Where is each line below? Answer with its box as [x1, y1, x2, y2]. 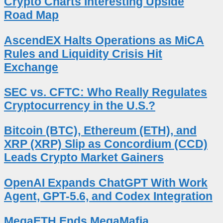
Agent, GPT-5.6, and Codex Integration [4, 189, 213, 203]
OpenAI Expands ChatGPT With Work [4, 176, 208, 189]
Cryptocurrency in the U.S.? [4, 99, 155, 112]
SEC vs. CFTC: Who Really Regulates [4, 85, 207, 99]
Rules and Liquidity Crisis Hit [4, 47, 162, 60]
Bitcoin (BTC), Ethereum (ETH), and [4, 124, 197, 137]
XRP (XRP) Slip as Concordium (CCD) [4, 137, 208, 151]
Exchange [4, 60, 58, 74]
